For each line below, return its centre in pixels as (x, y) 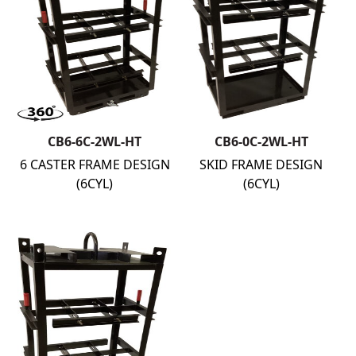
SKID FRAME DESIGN (261, 164)
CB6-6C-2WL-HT (95, 141)
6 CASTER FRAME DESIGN (95, 164)
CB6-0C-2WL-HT (261, 141)
